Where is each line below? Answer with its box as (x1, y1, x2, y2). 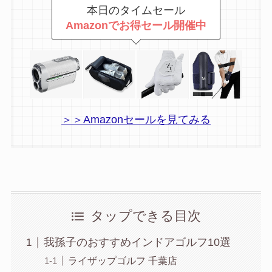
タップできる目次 (90, 209, 202, 224)
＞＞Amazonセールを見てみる (61, 113, 211, 126)
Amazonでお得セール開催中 (66, 19, 206, 32)
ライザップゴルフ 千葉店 (67, 255, 177, 267)
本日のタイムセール (87, 4, 185, 16)
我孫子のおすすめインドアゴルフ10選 (43, 236, 231, 249)
